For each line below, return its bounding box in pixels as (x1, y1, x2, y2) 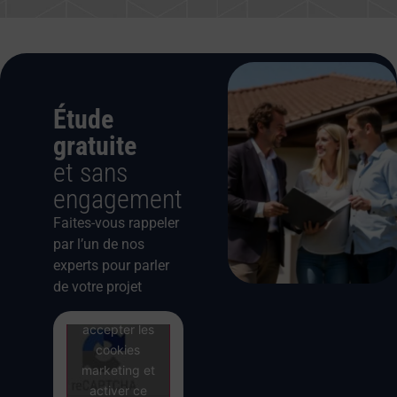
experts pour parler (53, 257, 169, 275)
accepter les (82, 321, 154, 337)
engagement (53, 183, 183, 215)
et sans (53, 157, 128, 189)
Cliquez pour (81, 300, 155, 316)
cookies (96, 341, 141, 357)
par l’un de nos (53, 236, 144, 253)
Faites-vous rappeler (53, 214, 179, 232)
